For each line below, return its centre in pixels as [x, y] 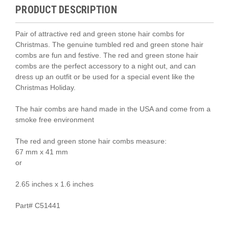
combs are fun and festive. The [67, 55]
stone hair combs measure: [122, 141]
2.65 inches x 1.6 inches [54, 184]
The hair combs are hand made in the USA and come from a [113, 109]
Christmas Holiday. [45, 87]
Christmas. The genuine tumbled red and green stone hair [109, 44]
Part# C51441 [38, 205]
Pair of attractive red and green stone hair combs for [100, 33]
